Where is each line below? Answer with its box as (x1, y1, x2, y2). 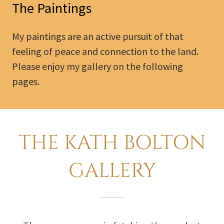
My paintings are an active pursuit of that (12, 30, 183, 42)
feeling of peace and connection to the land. (12, 45, 198, 57)
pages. (12, 75, 41, 87)
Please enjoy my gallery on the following (12, 60, 183, 72)
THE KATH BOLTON (18, 129, 206, 156)
